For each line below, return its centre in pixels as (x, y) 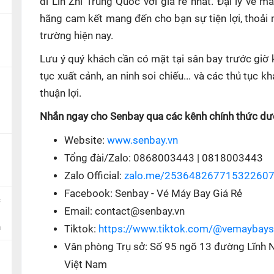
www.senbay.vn (143, 140)
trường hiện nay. (76, 35)
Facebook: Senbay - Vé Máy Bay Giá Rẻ (153, 193)
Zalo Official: (94, 176)
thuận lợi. (61, 93)
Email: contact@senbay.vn (124, 211)
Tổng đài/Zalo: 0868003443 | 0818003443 (164, 158)
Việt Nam (86, 264)
